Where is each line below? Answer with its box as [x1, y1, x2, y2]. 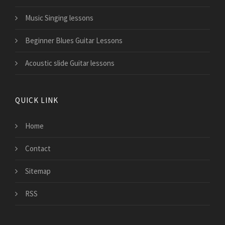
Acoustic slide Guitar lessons [25, 58, 115, 68]
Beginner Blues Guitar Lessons [25, 36, 123, 46]
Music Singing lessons [25, 13, 93, 23]
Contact [25, 144, 51, 154]
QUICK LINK [15, 95, 58, 105]
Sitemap [25, 166, 51, 176]
